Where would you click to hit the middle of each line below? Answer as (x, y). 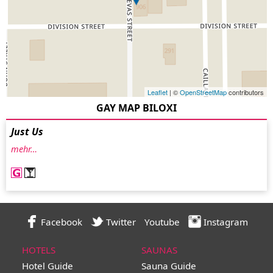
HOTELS (39, 250)
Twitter (119, 222)
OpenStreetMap (203, 92)
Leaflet (158, 92)
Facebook (60, 222)
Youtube (162, 222)
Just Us (27, 132)
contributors (245, 92)
